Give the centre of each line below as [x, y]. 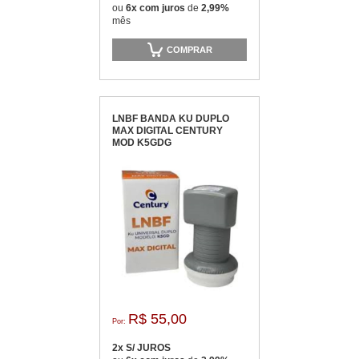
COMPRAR [190, 49]
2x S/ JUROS [141, 348]
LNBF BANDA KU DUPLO [171, 119]
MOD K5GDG [142, 143]
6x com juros [157, 8]
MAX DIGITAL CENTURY [167, 131]
